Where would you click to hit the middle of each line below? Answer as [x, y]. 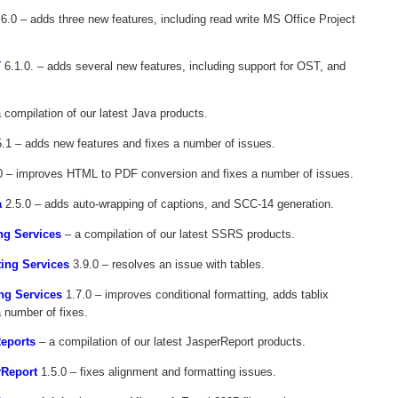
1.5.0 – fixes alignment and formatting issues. [157, 372]
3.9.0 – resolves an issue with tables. [167, 264]
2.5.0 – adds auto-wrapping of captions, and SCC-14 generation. [168, 204]
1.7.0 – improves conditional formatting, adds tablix [195, 295]
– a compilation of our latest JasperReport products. [171, 342]
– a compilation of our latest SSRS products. [178, 234]
